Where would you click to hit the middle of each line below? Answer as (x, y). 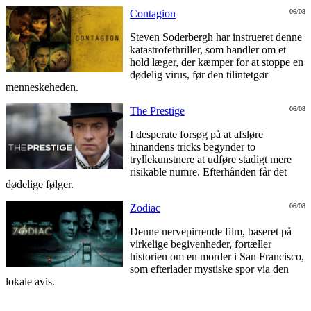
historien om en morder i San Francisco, (217, 256)
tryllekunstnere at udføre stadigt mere (211, 159)
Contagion (153, 13)
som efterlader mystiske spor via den (209, 269)
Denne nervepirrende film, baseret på (211, 231)
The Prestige (157, 110)
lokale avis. (30, 281)
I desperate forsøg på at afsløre (196, 134)
